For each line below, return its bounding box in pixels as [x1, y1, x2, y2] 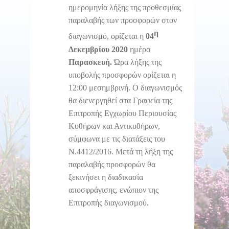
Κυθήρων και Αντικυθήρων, [68, 121, 160, 130]
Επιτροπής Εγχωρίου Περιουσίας [68, 108, 176, 118]
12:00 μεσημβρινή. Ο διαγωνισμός [68, 83, 182, 92]
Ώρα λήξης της [114, 57, 162, 66]
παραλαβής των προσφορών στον [68, 16, 177, 25]
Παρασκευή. [68, 57, 114, 66]
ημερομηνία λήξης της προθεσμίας [68, 3, 181, 12]
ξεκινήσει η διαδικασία [68, 172, 143, 181]
